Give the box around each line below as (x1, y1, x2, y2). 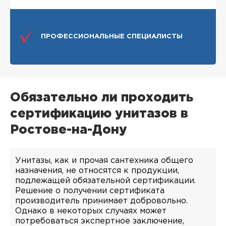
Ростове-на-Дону (10, 124, 127, 136)
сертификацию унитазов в (10, 108, 188, 120)
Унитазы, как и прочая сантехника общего (15, 156, 193, 164)
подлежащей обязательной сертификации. (15, 177, 196, 185)
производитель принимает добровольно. (15, 197, 188, 205)
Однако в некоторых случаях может (15, 207, 166, 215)
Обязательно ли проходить (10, 92, 193, 103)
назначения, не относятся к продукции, (15, 166, 179, 175)
